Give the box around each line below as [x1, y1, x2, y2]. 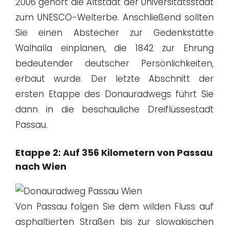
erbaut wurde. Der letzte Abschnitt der [15, 73, 214, 85]
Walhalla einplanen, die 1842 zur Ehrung [15, 42, 214, 55]
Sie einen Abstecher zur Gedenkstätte [15, 27, 214, 39]
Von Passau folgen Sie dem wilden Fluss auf [15, 200, 214, 213]
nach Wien [15, 159, 66, 173]
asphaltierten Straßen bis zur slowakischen [15, 215, 214, 228]
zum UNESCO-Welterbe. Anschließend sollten [15, 11, 214, 24]
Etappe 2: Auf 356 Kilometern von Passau [15, 146, 213, 159]
